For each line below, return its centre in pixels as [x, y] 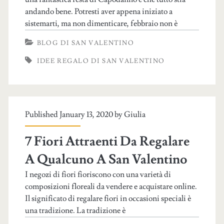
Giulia [134, 114]
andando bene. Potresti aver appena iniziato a [98, 11]
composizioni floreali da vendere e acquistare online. [111, 186]
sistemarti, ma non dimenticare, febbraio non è [101, 23]
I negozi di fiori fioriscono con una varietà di [98, 174]
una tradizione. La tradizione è [75, 210]
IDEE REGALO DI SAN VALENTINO [101, 61]
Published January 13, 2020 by [74, 114]
